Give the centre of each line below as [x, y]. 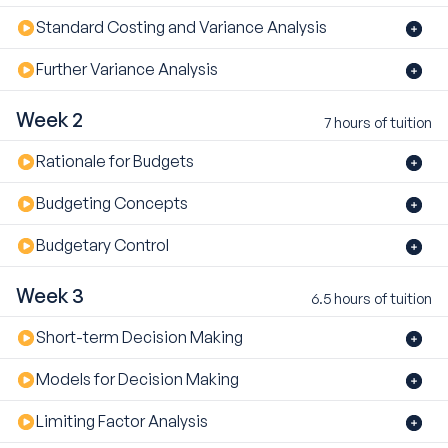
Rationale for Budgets [115, 161]
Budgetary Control [102, 245]
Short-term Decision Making [139, 337]
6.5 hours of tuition [371, 298]
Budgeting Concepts [112, 203]
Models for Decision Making [137, 379]
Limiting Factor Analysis [122, 421]
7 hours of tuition [378, 122]
